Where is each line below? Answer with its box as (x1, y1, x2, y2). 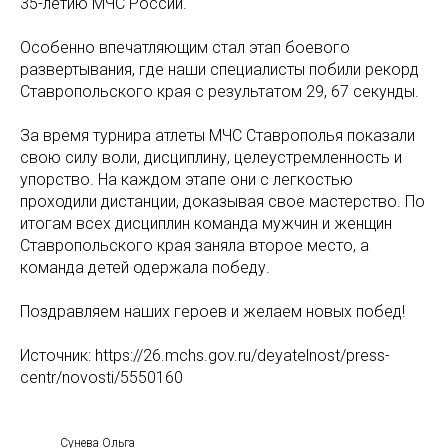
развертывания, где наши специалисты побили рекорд (20, 60, 419, 79)
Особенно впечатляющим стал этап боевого (20, 38, 350, 57)
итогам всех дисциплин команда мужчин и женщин (20, 214, 392, 233)
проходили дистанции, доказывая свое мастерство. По (20, 192, 425, 211)
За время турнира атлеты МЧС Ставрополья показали (20, 126, 415, 145)
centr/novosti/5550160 (20, 368, 183, 387)
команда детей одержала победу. (20, 258, 270, 277)
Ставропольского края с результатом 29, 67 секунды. (20, 82, 419, 101)
